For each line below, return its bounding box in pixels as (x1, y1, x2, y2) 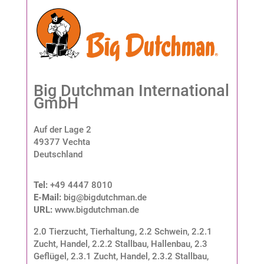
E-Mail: (33, 192, 64, 203)
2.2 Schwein (138, 226, 187, 237)
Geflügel (33, 250, 67, 262)
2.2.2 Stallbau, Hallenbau (91, 238, 190, 249)
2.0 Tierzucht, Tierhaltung (33, 226, 135, 237)
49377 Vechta (33, 136, 90, 147)
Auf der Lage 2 (33, 124, 91, 135)
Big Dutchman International (33, 81, 229, 100)
